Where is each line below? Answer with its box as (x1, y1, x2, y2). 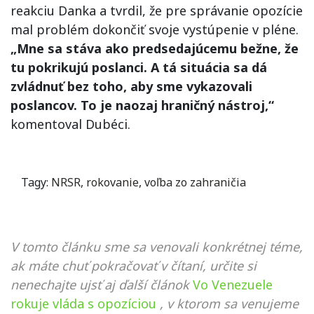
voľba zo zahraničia (144, 175, 246, 190)
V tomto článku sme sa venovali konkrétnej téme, (11, 238, 303, 255)
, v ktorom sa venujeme (160, 295, 299, 312)
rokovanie (86, 175, 139, 190)
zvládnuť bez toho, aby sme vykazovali (11, 78, 252, 95)
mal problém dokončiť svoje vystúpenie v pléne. (11, 21, 299, 38)
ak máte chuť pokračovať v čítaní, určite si (11, 257, 257, 274)
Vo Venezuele (193, 276, 273, 293)
